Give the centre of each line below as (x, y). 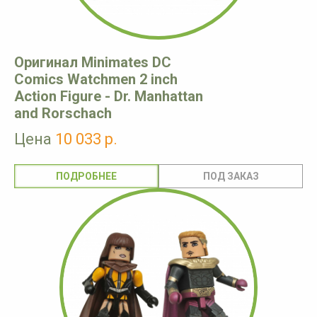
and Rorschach (63, 114)
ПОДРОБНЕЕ (86, 177)
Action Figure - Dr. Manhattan (109, 97)
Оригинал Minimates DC (93, 63)
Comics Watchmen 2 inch (96, 80)
